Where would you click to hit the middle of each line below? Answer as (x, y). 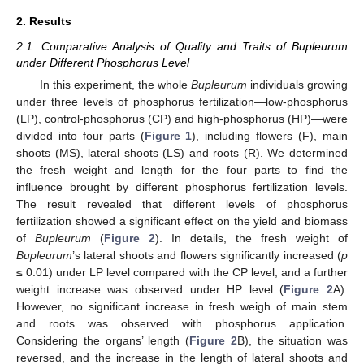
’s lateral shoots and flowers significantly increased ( (207, 255)
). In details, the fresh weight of (251, 238)
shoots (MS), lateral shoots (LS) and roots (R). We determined (182, 153)
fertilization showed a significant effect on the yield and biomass (182, 221)
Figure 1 (168, 136)
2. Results (44, 21)
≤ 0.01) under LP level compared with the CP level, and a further (182, 272)
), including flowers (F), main (270, 136)
